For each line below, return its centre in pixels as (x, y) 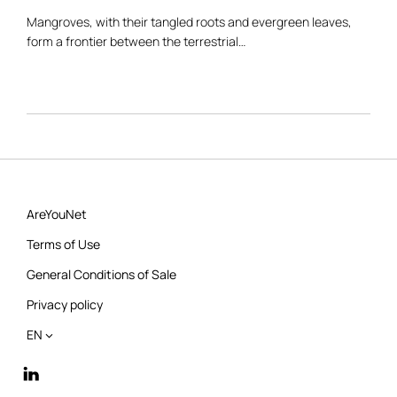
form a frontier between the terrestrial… (136, 41)
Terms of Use (63, 244)
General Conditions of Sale (101, 274)
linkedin (37, 368)
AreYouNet (57, 214)
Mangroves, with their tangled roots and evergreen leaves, (189, 21)
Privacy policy (65, 304)
